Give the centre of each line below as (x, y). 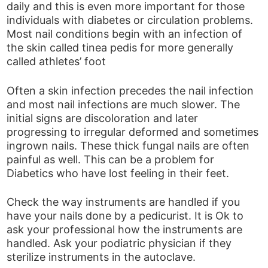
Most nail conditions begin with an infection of (125, 34)
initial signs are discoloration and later (103, 118)
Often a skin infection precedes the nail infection (130, 90)
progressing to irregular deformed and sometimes (133, 132)
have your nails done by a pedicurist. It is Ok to (125, 216)
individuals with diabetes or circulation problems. (130, 20)
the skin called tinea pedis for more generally (120, 48)
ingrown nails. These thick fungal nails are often (128, 145)
